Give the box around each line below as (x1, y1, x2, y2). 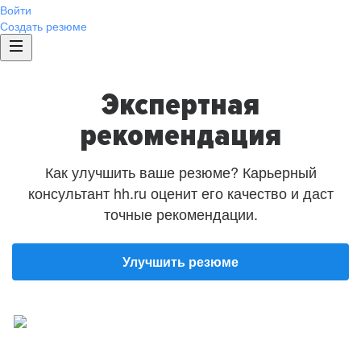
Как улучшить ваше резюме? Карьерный (44, 161, 317, 182)
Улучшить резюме (122, 252, 239, 271)
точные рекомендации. (103, 203, 258, 224)
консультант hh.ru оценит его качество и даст (27, 182, 334, 203)
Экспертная (102, 85, 259, 123)
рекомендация (80, 116, 281, 154)
